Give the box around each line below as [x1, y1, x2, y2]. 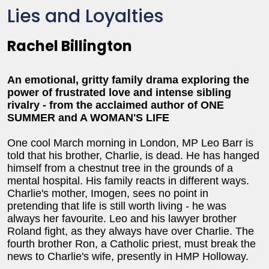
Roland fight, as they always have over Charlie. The [7, 225, 254, 237]
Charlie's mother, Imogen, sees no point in [7, 187, 208, 199]
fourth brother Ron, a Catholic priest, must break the [7, 238, 256, 250]
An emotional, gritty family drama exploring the [7, 74, 249, 86]
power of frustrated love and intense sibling [7, 86, 231, 98]
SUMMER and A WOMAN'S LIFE [7, 112, 169, 124]
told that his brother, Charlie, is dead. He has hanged [7, 150, 259, 162]
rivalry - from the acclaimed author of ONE [7, 99, 224, 111]
